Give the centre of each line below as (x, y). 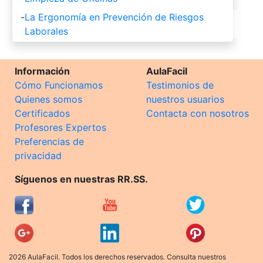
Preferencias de (49, 142)
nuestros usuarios (185, 100)
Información (42, 71)
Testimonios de (180, 85)
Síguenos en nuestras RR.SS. (81, 179)
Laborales (46, 31)
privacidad (38, 156)
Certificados (42, 114)
